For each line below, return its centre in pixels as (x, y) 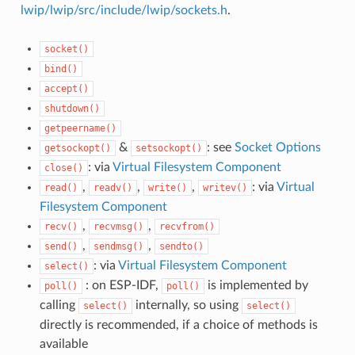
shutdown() (72, 108)
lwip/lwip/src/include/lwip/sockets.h (124, 10)
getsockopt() (77, 148)
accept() (66, 88)
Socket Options (277, 147)
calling (59, 305)
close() (63, 168)
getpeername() (80, 128)
